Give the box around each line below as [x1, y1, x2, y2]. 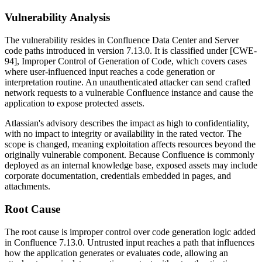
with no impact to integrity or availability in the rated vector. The [5, 129, 242, 139]
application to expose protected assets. [5, 98, 144, 109]
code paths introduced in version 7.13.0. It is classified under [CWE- [5, 46, 257, 56]
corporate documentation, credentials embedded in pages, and [5, 171, 231, 181]
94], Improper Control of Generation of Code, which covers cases [5, 56, 247, 67]
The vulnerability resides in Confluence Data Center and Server [5, 35, 239, 46]
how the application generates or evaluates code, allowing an [5, 247, 228, 258]
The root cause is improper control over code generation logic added [5, 226, 256, 237]
